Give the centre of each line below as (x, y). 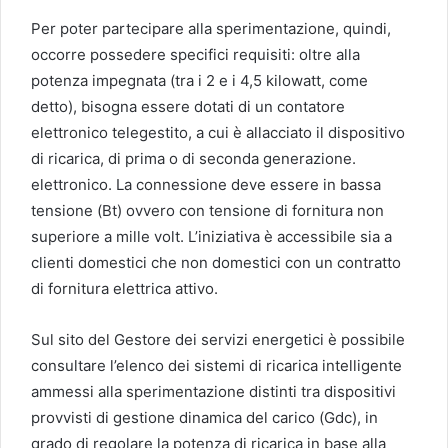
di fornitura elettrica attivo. (124, 288)
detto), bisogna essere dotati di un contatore (188, 106)
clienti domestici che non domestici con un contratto (216, 262)
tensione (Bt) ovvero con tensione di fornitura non (207, 210)
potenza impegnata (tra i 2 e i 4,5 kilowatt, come (199, 80)
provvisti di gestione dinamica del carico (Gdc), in (204, 417)
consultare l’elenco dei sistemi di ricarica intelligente (216, 365)
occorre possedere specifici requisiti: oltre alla (195, 54)
